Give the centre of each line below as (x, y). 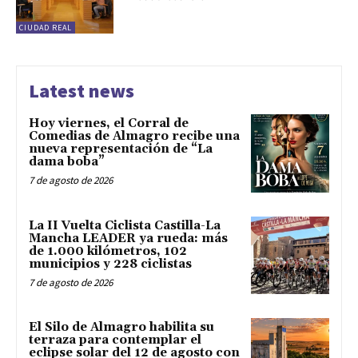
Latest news (82, 90)
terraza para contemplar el (115, 340)
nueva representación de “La (121, 149)
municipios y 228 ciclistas (110, 264)
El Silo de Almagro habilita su (121, 328)
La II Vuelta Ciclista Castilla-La (125, 225)
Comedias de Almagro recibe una (134, 136)
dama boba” (67, 161)
